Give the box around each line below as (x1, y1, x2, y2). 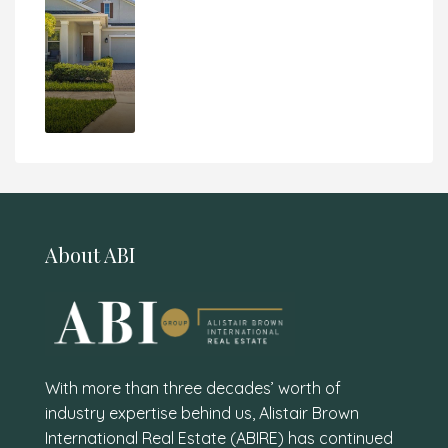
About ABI (45, 241, 135, 268)
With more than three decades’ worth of (45, 377, 341, 398)
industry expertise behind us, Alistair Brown (45, 402, 359, 423)
